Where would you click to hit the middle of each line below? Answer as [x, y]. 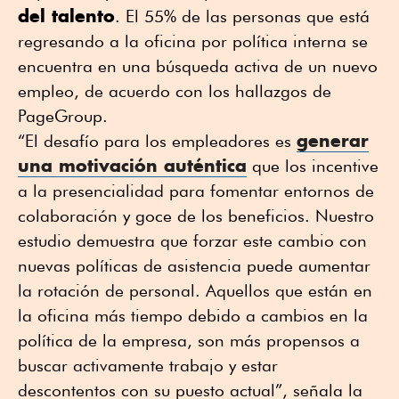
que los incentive [313, 166]
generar [333, 141]
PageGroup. [63, 116]
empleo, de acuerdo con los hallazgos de [175, 91]
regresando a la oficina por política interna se [193, 41]
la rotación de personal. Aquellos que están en [195, 291]
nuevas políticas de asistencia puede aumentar [194, 266]
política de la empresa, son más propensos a [189, 341]
